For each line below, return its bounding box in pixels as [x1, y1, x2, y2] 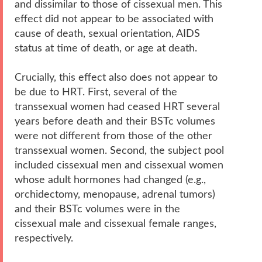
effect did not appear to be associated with [15, 13, 213, 24]
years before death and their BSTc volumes [15, 116, 215, 126]
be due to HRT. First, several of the [15, 87, 177, 97]
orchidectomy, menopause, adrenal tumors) [15, 189, 215, 199]
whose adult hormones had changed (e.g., [15, 174, 206, 185]
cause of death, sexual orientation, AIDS [15, 28, 200, 39]
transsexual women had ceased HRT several [15, 101, 220, 112]
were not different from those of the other [15, 130, 212, 141]
